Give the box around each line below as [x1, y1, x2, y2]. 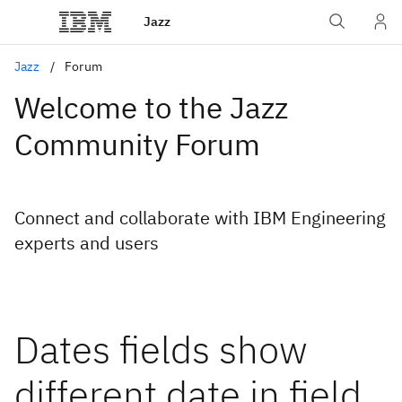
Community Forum [14, 125, 260, 163]
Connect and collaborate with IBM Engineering [14, 205, 386, 230]
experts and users [14, 231, 159, 255]
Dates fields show [14, 325, 308, 374]
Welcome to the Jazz [14, 88, 288, 127]
